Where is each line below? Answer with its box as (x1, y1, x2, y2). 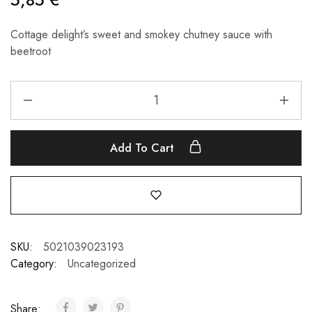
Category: (10, 255, 57, 272)
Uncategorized (68, 255, 136, 272)
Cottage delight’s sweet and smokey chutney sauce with (10, 26, 272, 42)
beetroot (10, 42, 51, 59)
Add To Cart (110, 139, 178, 156)
